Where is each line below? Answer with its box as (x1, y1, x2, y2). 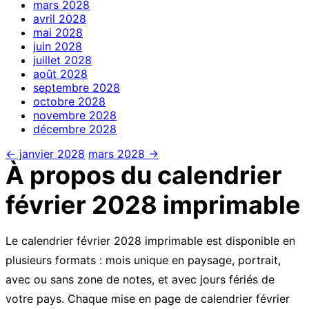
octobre (33, 94, 74, 109)
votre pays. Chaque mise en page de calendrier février (6, 292, 290, 306)
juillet (33, 53, 61, 68)
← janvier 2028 (6, 147, 85, 161)
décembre (33, 122, 86, 137)
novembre (33, 108, 86, 123)
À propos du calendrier (6, 160, 282, 191)
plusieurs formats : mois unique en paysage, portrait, (6, 253, 281, 268)
